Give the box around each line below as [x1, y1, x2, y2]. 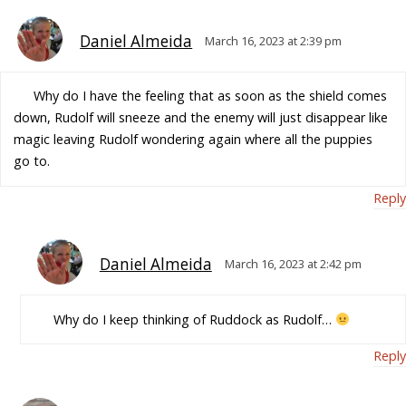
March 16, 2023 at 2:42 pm [224, 256, 362, 273]
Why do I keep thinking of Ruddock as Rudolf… [53, 310, 335, 328]
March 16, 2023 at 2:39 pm [205, 32, 343, 49]
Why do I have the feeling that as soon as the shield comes [33, 87, 387, 105]
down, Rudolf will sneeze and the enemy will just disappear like [14, 109, 389, 127]
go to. [14, 152, 51, 170]
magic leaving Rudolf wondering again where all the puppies [14, 130, 373, 149]
